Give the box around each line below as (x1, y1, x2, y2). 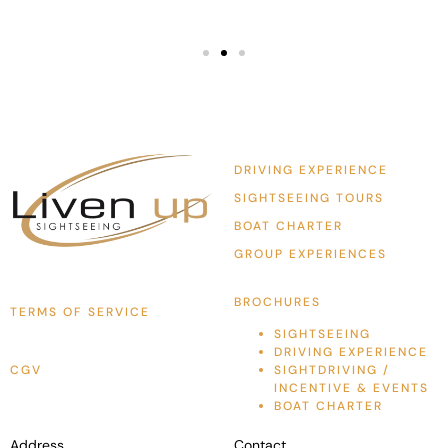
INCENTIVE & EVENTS (274, 380, 429, 397)
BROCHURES (234, 293, 321, 310)
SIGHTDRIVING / (274, 362, 390, 379)
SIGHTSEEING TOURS (234, 189, 384, 206)
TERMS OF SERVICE (10, 303, 150, 320)
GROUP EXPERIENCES (234, 245, 387, 262)
